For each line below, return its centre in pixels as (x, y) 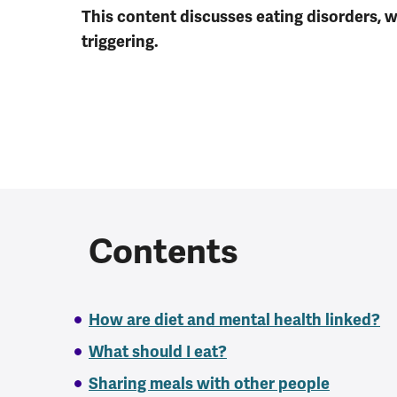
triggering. (120, 41)
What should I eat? (158, 351)
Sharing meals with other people (209, 383)
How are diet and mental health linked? (234, 319)
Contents (163, 251)
